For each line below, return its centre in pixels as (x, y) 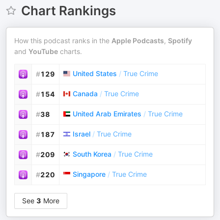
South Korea (92, 154)
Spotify (180, 41)
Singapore (89, 174)
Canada (85, 94)
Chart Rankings (68, 11)
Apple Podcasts (138, 41)
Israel (82, 134)
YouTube (43, 51)
